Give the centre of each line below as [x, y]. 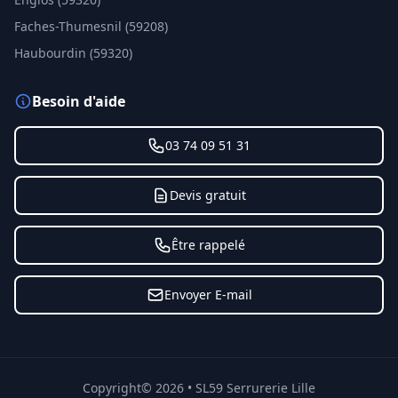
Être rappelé [208, 245]
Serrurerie [257, 388]
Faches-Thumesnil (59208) [91, 26]
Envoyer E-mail [208, 295]
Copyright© [119, 388]
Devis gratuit [208, 195]
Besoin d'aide [79, 101]
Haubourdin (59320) [73, 53]
